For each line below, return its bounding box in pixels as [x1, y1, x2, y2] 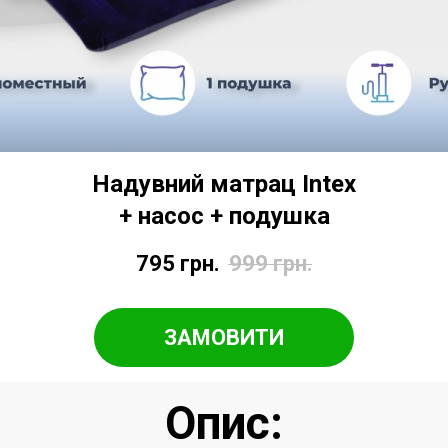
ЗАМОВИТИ [164, 324, 284, 350]
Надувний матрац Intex [92, 170, 356, 198]
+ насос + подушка [118, 202, 330, 230]
